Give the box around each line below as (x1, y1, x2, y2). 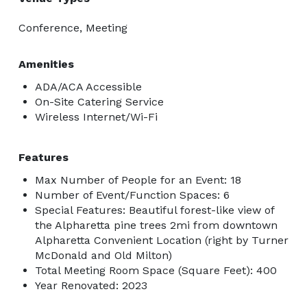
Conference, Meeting (19, 21, 127, 34)
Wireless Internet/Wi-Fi (35, 110, 158, 123)
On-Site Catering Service (35, 95, 164, 108)
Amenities (19, 57, 74, 71)
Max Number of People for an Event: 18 (35, 173, 241, 186)
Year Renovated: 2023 (35, 278, 147, 292)
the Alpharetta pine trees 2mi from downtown (35, 218, 278, 232)
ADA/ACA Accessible (35, 79, 142, 93)
